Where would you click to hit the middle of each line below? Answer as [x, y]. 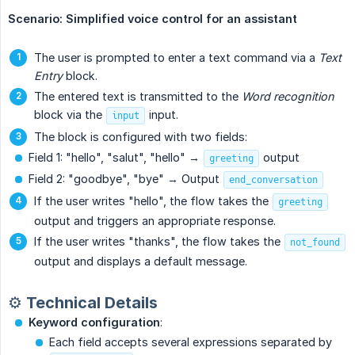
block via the [70, 114]
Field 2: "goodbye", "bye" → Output [126, 178]
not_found [315, 242]
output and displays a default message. [141, 261]
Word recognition [288, 96]
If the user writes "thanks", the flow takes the [159, 241]
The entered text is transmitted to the [138, 96]
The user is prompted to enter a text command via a [176, 57]
